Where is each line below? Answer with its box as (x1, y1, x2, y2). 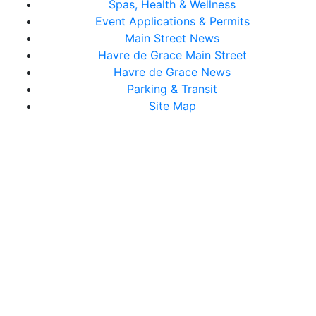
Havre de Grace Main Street (97, 48, 247, 63)
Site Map (148, 99, 196, 114)
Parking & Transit (127, 82, 217, 97)
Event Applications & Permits (95, 14, 250, 29)
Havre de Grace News (114, 65, 231, 80)
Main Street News (125, 31, 219, 46)
